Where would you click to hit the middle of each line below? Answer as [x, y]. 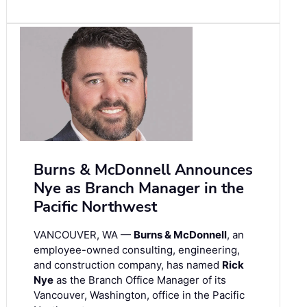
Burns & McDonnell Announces [143, 170]
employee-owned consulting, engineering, [137, 250]
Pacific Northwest [95, 207]
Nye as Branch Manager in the [139, 189]
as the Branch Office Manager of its [140, 280]
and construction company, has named [128, 265]
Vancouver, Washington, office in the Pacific [139, 295]
